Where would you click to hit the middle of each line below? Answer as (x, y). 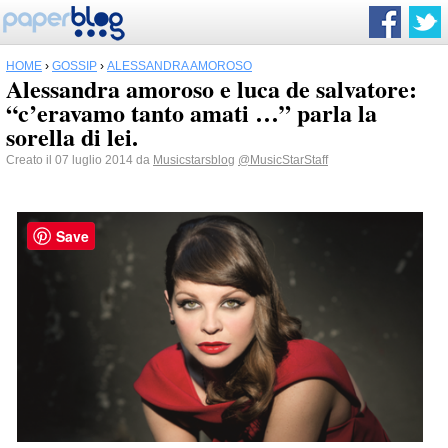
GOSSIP (74, 66)
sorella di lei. (72, 136)
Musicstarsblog (194, 160)
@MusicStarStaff (283, 160)
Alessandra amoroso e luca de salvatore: (211, 88)
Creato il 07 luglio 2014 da (79, 160)
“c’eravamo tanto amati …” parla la (191, 112)
